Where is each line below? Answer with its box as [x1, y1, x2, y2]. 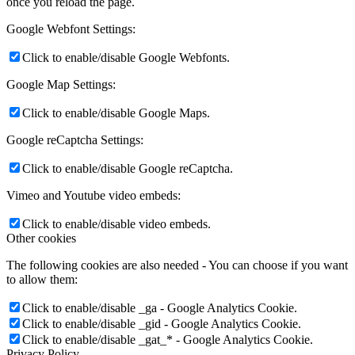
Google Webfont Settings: [6, 21, 136, 36]
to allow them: [6, 272, 78, 286]
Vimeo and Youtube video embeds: [6, 188, 181, 202]
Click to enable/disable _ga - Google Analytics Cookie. [22, 300, 297, 315]
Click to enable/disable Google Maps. [22, 105, 210, 120]
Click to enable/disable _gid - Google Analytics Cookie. [22, 316, 301, 330]
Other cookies [6, 231, 76, 245]
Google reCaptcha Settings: [6, 132, 143, 147]
